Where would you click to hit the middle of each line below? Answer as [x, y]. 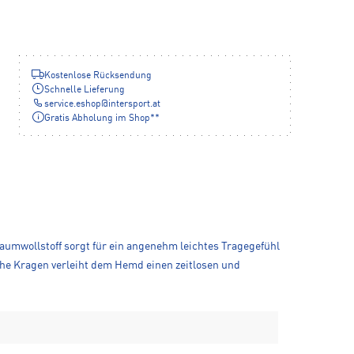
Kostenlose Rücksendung [98, 75]
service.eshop [73, 104]
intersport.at [134, 104]
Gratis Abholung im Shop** [102, 118]
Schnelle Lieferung [85, 90]
